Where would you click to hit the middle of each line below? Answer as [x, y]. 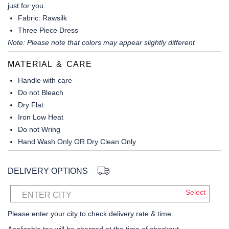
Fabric [28, 18]
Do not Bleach [41, 93]
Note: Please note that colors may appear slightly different [101, 43]
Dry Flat [31, 105]
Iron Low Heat [41, 117]
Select [196, 192]
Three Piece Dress [48, 30]
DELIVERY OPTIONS [49, 171]
